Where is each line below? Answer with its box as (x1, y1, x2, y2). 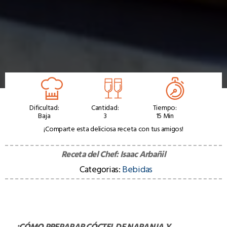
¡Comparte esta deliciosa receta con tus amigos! (44, 123, 183, 134)
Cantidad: (91, 101, 119, 112)
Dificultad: (29, 101, 59, 112)
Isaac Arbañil (120, 147, 166, 161)
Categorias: (79, 162, 121, 176)
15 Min (156, 109, 174, 121)
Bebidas (122, 162, 153, 176)
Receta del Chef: (61, 147, 121, 161)
